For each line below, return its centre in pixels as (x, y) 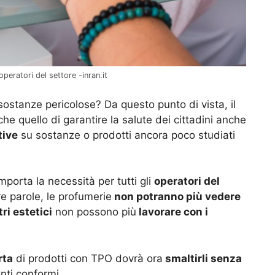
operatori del (187, 181)
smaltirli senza (202, 258)
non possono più (94, 212)
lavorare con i (172, 212)
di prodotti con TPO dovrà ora (88, 258)
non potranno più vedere (176, 197)
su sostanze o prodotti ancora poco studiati (126, 135)
